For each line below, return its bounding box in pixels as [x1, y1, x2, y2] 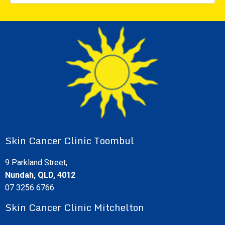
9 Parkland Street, [5, 158, 67, 168]
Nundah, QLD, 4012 [5, 170, 75, 180]
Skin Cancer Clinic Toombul [5, 133, 134, 149]
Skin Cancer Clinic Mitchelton [5, 199, 144, 215]
